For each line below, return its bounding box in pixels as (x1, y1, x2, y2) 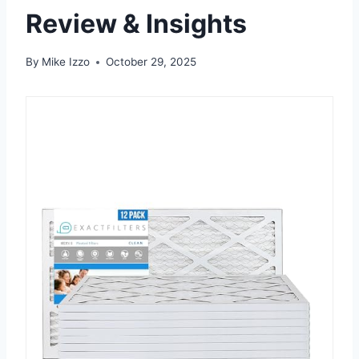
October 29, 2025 (106, 55, 197, 69)
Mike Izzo (42, 55, 91, 69)
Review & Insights (26, 7, 247, 39)
